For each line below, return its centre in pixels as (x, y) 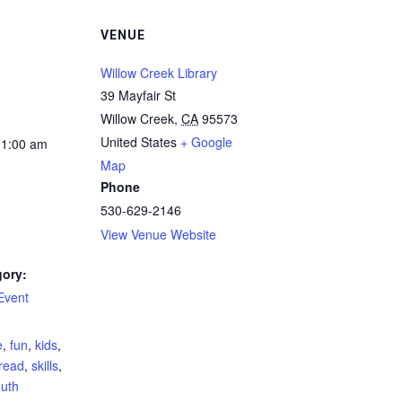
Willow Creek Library (159, 73)
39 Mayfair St (138, 95)
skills (45, 365)
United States (139, 142)
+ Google (206, 142)
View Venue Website (158, 234)
